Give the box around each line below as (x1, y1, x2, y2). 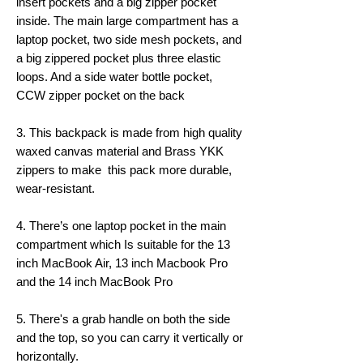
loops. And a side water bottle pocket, (16, 69, 212, 83)
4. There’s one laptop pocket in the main (16, 218, 226, 233)
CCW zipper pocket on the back (16, 88, 185, 102)
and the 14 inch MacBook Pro (16, 274, 173, 288)
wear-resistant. (16, 181, 95, 195)
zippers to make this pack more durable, (16, 162, 232, 177)
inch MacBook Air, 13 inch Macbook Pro (16, 255, 228, 270)
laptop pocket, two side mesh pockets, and (16, 32, 241, 46)
